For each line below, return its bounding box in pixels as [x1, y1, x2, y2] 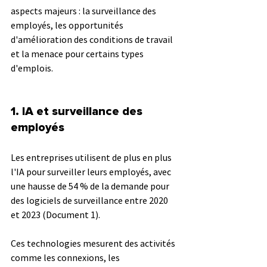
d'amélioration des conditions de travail [11, 33, 175, 45]
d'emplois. [11, 61, 53, 74]
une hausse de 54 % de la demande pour [11, 179, 171, 192]
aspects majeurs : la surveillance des [11, 4, 158, 17]
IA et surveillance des [22, 105, 145, 117]
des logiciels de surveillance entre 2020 [11, 194, 170, 206]
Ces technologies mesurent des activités [11, 237, 177, 249]
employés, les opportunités [11, 18, 125, 31]
